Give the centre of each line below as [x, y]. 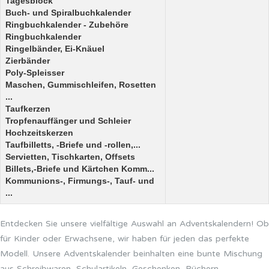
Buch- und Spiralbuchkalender [68, 13]
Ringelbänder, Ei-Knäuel [55, 49]
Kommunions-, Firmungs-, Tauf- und [80, 181]
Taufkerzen [28, 109]
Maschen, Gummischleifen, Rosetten [81, 85]
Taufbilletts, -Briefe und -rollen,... [73, 145]
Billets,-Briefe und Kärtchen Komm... [80, 169]
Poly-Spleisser [35, 73]
